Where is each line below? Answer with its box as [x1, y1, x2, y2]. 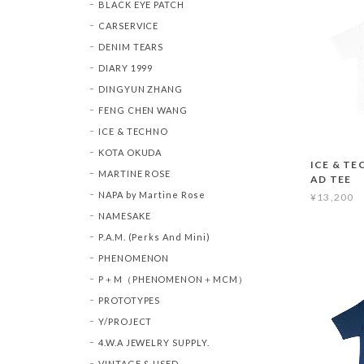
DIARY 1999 [97, 62, 154, 73]
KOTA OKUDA [97, 146, 162, 158]
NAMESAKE [97, 210, 151, 221]
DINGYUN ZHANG [97, 83, 184, 94]
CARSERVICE [97, 19, 159, 31]
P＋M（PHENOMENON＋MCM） [97, 273, 249, 284]
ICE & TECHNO [97, 125, 169, 136]
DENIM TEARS [97, 41, 164, 52]
